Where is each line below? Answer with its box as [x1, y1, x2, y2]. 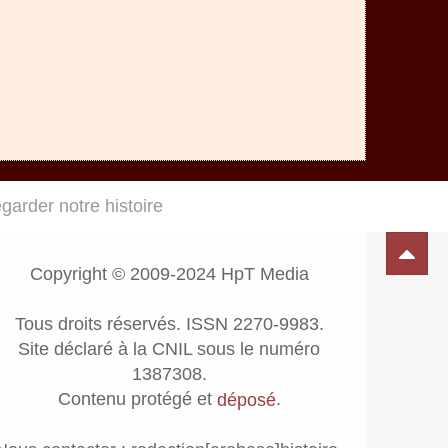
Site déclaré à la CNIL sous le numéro [18, 339, 321, 359]
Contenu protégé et [57, 389, 217, 409]
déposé [216, 389, 276, 410]
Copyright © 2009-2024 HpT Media [29, 264, 309, 284]
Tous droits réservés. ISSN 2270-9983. [14, 314, 324, 334]
